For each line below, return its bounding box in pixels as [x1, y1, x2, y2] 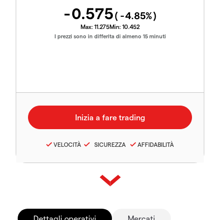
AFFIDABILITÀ [137, 140, 174, 148]
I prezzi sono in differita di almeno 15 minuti [54, 33, 166, 39]
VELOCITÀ [54, 140, 81, 148]
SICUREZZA [91, 140, 126, 148]
